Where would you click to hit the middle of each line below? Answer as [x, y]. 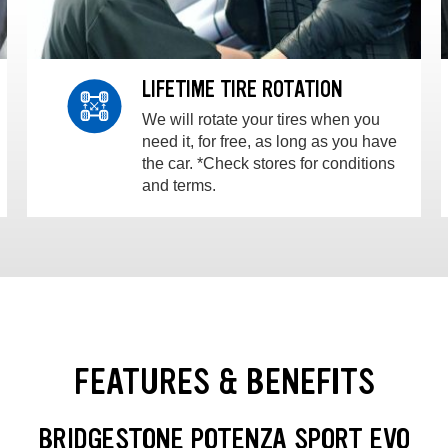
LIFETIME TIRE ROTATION [242, 90]
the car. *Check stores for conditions [268, 164]
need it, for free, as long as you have [269, 142]
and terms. [178, 186]
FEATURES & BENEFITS [224, 381]
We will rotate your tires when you [260, 120]
